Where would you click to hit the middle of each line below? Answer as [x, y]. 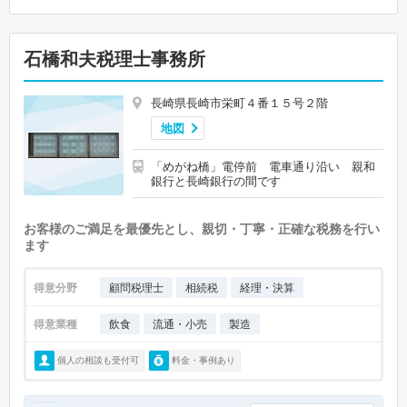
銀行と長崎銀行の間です [216, 180]
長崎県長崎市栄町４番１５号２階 [239, 102]
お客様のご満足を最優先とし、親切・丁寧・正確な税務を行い [202, 228]
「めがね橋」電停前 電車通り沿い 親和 [263, 166]
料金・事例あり [203, 360]
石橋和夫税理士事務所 [114, 59]
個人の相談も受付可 [98, 360]
